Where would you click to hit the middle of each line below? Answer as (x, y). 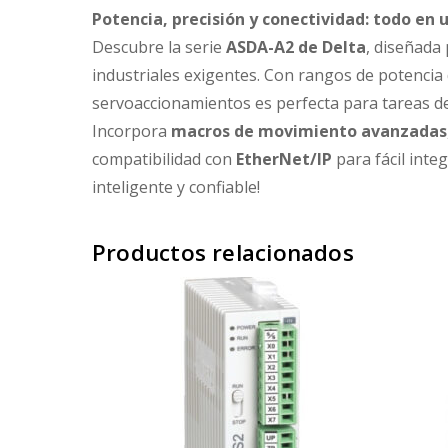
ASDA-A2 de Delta (296, 46)
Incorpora (131, 130)
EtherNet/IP (284, 158)
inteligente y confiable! (176, 186)
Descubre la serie (159, 46)
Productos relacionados (223, 253)
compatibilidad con (164, 158)
